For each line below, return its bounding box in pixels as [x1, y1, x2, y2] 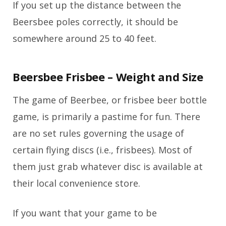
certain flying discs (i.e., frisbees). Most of [13, 144, 192, 156]
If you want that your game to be [13, 207, 157, 219]
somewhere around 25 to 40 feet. [13, 32, 156, 44]
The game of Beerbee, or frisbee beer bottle [13, 94, 207, 106]
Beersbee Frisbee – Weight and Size [13, 69, 203, 85]
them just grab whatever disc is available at [13, 160, 203, 173]
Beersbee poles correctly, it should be [13, 15, 178, 28]
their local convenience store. [13, 177, 140, 190]
